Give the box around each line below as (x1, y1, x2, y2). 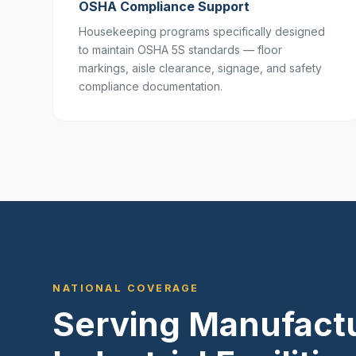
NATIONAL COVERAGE (52, 282, 199, 294)
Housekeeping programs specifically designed (79, 25, 325, 38)
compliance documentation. (79, 79, 222, 93)
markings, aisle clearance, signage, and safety (79, 61, 322, 75)
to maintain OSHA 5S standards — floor (79, 43, 282, 56)
